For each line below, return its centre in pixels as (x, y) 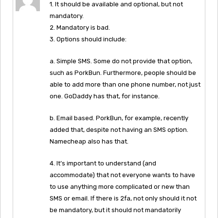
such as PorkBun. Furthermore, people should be (123, 73)
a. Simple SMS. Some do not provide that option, (121, 61)
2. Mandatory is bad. (80, 27)
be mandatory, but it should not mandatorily (115, 210)
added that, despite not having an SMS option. (119, 129)
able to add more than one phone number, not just (125, 84)
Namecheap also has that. (89, 141)
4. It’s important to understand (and (103, 163)
